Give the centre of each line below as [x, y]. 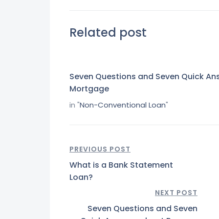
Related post [108, 32]
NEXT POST [176, 192]
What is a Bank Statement [121, 165]
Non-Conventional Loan [123, 105]
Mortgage [89, 88]
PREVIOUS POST [100, 149]
